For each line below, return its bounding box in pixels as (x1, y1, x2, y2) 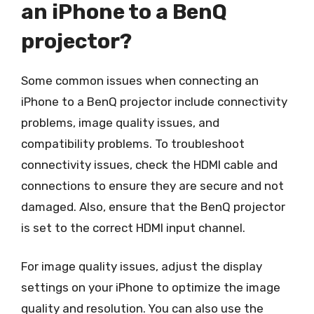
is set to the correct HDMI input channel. (21, 220, 245, 235)
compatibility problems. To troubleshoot (21, 136, 245, 151)
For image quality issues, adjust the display (21, 259, 262, 273)
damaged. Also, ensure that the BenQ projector (21, 199, 285, 214)
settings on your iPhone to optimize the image (21, 280, 280, 294)
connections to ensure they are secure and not (21, 178, 284, 193)
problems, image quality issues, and (21, 115, 219, 130)
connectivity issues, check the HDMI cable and (21, 157, 278, 172)
